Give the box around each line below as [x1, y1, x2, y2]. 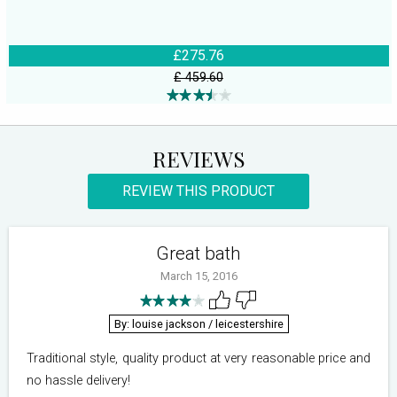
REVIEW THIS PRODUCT [122, 183, 275, 200]
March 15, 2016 [160, 269, 237, 284]
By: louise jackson [113, 317, 208, 331]
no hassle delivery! [27, 373, 130, 389]
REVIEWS [152, 144, 245, 174]
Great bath [156, 243, 241, 265]
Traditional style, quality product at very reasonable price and [27, 351, 370, 367]
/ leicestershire [207, 317, 284, 331]
